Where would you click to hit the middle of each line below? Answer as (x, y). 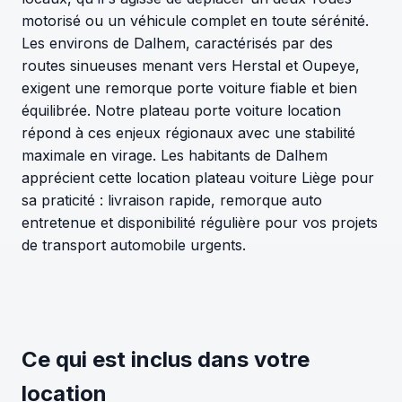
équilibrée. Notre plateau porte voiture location (181, 110)
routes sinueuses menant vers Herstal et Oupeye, (191, 65)
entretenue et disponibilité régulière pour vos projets (200, 222)
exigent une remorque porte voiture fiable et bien (189, 87)
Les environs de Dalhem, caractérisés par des (177, 43)
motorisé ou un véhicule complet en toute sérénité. (195, 20)
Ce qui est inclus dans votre (166, 359)
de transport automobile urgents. (134, 245)
